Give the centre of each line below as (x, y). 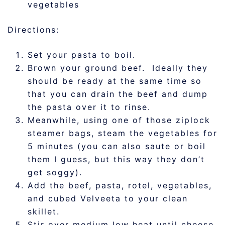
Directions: (33, 30)
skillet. (44, 212)
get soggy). (55, 173)
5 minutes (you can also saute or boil (117, 146)
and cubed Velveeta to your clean (108, 199)
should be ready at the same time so (115, 81)
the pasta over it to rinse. (89, 107)
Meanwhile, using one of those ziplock (119, 120)
